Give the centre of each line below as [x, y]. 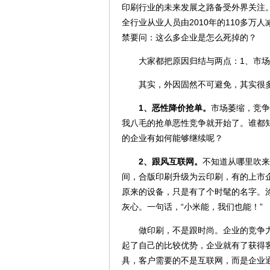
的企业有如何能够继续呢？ [172, 138]
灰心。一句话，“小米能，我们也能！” [192, 206]
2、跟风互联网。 [171, 161]
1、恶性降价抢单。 [175, 108]
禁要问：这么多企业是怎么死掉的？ [189, 37]
